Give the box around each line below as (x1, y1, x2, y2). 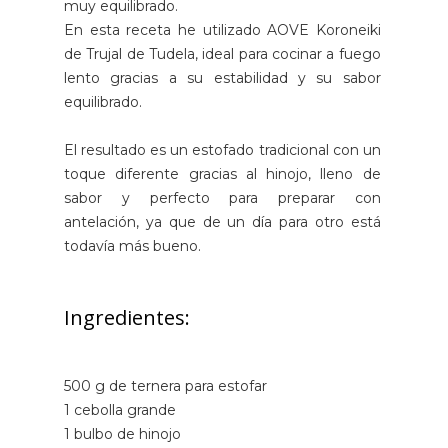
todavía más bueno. (64, 236, 201, 255)
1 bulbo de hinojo (64, 424, 181, 443)
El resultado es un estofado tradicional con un (64, 140, 381, 159)
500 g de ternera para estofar (64, 376, 267, 395)
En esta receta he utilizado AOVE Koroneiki (64, 20, 381, 39)
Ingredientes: (64, 303, 190, 331)
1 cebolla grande (64, 400, 176, 419)
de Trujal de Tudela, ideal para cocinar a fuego (64, 44, 381, 63)
